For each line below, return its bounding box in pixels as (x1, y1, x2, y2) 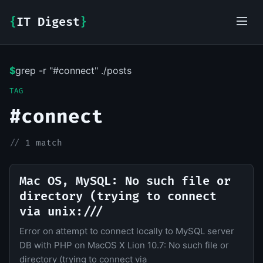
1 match (25, 138, 62, 148)
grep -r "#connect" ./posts (15, 65, 131, 76)
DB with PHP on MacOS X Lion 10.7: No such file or (19, 240, 229, 251)
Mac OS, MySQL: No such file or (19, 174, 231, 188)
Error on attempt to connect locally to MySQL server (19, 225, 234, 237)
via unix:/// (19, 205, 104, 219)
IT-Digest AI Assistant (40, 66, 133, 77)
